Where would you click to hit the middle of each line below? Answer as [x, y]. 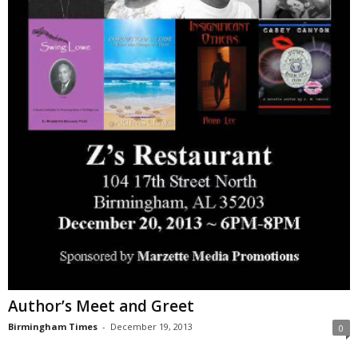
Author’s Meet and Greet [101, 306]
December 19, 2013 [151, 326]
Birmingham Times [53, 326]
